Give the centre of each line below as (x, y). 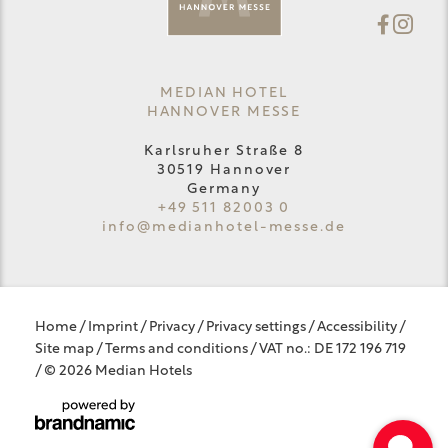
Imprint (114, 328)
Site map (65, 350)
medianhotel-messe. (238, 228)
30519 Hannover (224, 171)
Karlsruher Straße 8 (224, 152)
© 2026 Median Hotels (118, 372)
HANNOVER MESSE (224, 113)
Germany (224, 190)
